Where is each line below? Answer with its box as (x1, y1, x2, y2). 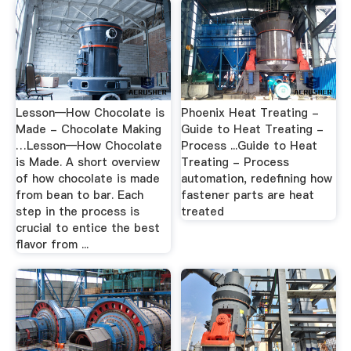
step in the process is (15, 204, 139, 219)
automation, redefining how (181, 171, 333, 186)
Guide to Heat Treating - (181, 121, 324, 137)
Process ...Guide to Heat (181, 138, 318, 154)
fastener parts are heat (181, 187, 315, 203)
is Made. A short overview (15, 154, 160, 170)
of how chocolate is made (15, 171, 160, 186)
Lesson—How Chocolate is (15, 105, 165, 121)
